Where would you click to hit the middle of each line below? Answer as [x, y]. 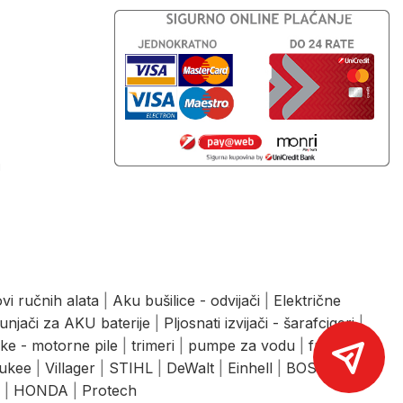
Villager [70, 367]
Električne [307, 300]
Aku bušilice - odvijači [186, 300]
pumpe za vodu [242, 345]
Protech [109, 390]
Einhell [250, 367]
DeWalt [190, 367]
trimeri [153, 345]
